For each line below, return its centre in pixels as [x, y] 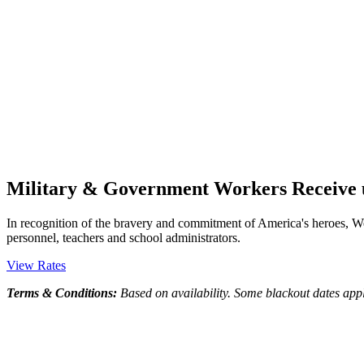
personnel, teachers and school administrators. [123, 237]
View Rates [36, 265]
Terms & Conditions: [63, 292]
